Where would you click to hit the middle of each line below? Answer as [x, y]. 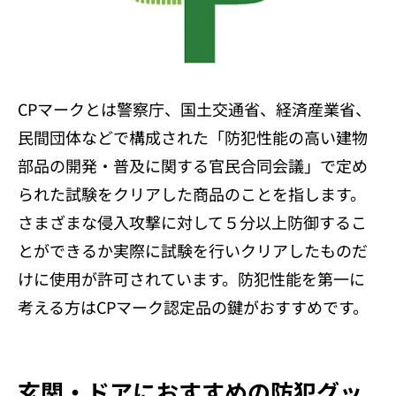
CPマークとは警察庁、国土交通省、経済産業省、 [194, 108]
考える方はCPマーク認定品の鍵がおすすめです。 [193, 306]
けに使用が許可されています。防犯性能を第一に [191, 278]
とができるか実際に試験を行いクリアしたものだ [193, 250]
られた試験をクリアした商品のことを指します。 [192, 193]
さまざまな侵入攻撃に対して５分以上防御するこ [192, 221]
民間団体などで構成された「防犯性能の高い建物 [193, 137]
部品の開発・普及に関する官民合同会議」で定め [193, 165]
